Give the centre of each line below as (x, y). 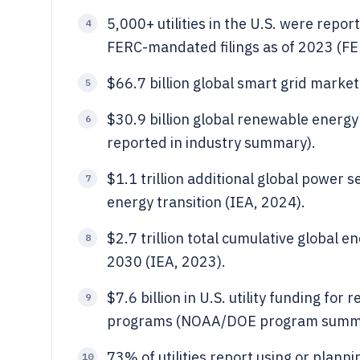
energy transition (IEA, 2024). (206, 202)
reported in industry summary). (211, 143)
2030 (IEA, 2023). (166, 262)
